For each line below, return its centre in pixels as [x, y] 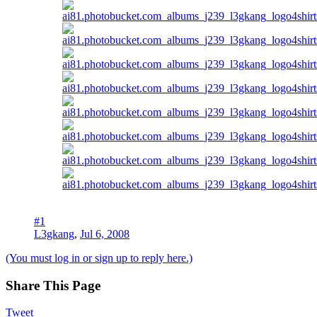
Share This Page [53, 285]
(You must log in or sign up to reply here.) [99, 258]
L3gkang [54, 234]
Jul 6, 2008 [105, 234]
